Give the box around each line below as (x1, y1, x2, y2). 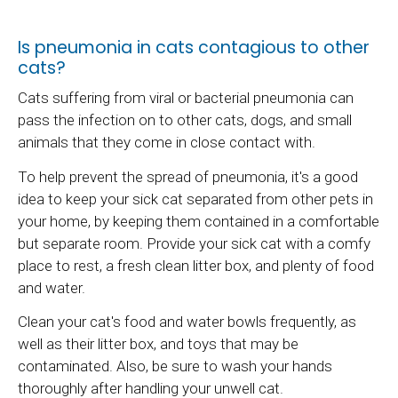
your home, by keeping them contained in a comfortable (18, 211, 379, 230)
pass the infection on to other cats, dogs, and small (18, 111, 352, 130)
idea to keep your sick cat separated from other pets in (18, 189, 373, 208)
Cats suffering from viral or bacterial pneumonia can (18, 89, 354, 107)
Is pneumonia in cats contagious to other (18, 36, 370, 60)
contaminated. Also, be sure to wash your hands (18, 357, 332, 376)
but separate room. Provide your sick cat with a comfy (18, 234, 370, 252)
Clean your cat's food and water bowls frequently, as (18, 313, 356, 331)
